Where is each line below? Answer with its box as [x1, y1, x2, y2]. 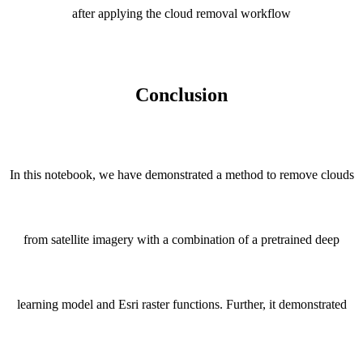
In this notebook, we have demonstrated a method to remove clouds [9, 168, 354, 182]
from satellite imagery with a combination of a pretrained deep [23, 233, 340, 247]
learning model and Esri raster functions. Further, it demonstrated [16, 297, 347, 312]
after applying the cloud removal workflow [72, 6, 291, 20]
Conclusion [135, 83, 228, 105]
